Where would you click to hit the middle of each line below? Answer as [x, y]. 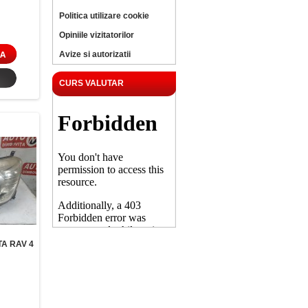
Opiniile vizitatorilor [97, 35]
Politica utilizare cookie [104, 16]
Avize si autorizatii [95, 54]
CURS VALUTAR [91, 83]
